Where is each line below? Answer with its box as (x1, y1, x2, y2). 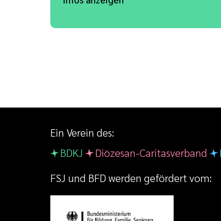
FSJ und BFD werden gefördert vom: (50, 171, 212, 185)
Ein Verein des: (50, 126, 114, 140)
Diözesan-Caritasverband (95, 146, 207, 160)
